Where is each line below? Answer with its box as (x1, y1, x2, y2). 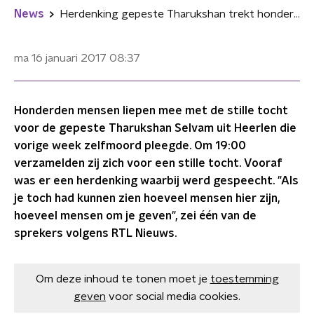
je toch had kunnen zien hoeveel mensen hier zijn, (14, 193, 280, 204)
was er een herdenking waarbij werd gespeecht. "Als (14, 175, 299, 186)
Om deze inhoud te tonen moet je (35, 273, 207, 285)
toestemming (210, 273, 279, 285)
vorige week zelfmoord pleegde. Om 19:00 (14, 140, 246, 151)
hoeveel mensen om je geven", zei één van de (14, 210, 257, 221)
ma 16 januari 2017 (14, 53, 107, 64)
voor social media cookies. (109, 291, 240, 302)
